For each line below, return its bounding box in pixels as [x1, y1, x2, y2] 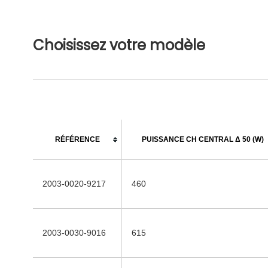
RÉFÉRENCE [54, 135, 100, 144]
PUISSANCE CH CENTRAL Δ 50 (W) [142, 135, 264, 144]
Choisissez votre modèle [33, 35, 205, 55]
